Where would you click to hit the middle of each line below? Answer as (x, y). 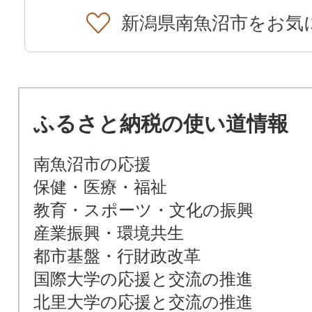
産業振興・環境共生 (108, 233)
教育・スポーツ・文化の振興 (143, 210)
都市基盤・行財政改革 (117, 256)
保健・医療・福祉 (100, 187)
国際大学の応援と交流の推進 (143, 279)
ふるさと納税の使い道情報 (161, 124)
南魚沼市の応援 (92, 164)
